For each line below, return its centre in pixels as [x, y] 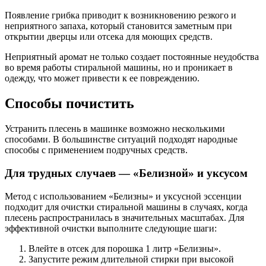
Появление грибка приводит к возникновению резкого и [121, 15]
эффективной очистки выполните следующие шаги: [111, 228]
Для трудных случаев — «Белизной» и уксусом [126, 173]
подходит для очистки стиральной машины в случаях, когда [126, 207]
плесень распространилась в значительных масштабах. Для [124, 217]
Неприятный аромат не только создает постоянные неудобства [132, 57]
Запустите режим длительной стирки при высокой [131, 259]
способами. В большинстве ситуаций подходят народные [121, 140]
